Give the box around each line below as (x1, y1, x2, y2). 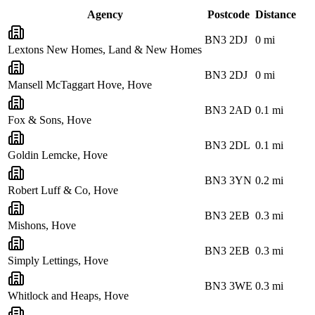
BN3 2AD (205, 103, 252, 116)
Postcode (207, 8, 250, 20)
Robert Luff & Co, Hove (8, 184, 118, 196)
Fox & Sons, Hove (8, 113, 91, 126)
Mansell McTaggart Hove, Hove (8, 78, 152, 91)
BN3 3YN (205, 174, 252, 186)
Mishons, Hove (8, 219, 76, 231)
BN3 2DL (205, 139, 250, 151)
